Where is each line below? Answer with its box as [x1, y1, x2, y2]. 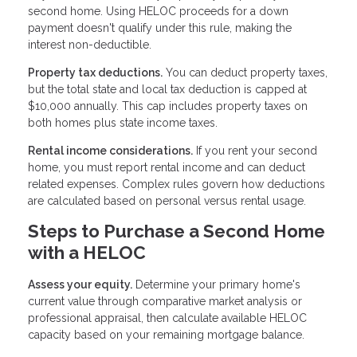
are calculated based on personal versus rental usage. [28, 194, 306, 207]
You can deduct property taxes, [163, 65, 328, 79]
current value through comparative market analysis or [28, 295, 302, 308]
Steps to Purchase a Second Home [28, 220, 325, 241]
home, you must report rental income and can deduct [28, 160, 305, 174]
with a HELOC [28, 241, 146, 263]
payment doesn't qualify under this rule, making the [28, 21, 292, 34]
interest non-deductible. [28, 37, 151, 51]
